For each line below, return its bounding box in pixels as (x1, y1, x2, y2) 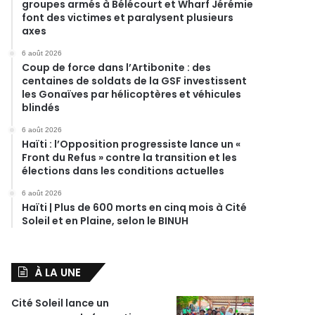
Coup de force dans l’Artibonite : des (22, 60, 212, 75)
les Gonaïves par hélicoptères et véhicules (22, 87, 242, 101)
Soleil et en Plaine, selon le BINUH (22, 214, 189, 228)
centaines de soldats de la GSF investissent (22, 74, 247, 88)
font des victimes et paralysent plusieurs (22, 11, 234, 25)
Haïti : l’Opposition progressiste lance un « (22, 137, 241, 151)
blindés (22, 101, 60, 115)
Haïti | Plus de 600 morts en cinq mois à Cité (22, 200, 247, 214)
